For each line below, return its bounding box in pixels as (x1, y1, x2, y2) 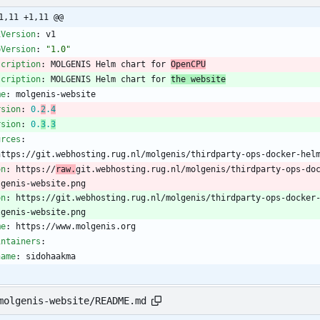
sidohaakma (26, 251, 76, 262)
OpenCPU (171, 59, 206, 70)
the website (171, 74, 226, 85)
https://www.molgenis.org (16, 221, 136, 232)
